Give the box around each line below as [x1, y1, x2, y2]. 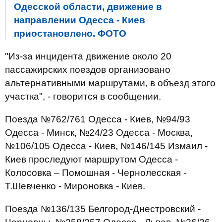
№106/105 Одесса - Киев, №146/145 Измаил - [5, 141, 208, 151]
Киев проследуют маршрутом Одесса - [5, 154, 178, 165]
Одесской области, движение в [14, 1, 162, 12]
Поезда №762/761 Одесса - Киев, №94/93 [5, 114, 190, 124]
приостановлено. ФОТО [14, 28, 126, 39]
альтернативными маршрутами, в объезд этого [5, 78, 216, 88]
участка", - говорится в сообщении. [5, 91, 161, 102]
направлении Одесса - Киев [14, 15, 145, 25]
